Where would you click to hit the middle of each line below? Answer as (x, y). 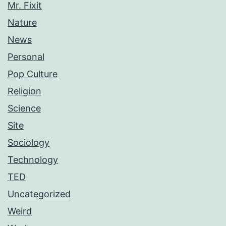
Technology (33, 160)
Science (24, 108)
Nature (22, 23)
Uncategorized (39, 194)
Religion (24, 91)
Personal (26, 57)
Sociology (29, 143)
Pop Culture (33, 74)
